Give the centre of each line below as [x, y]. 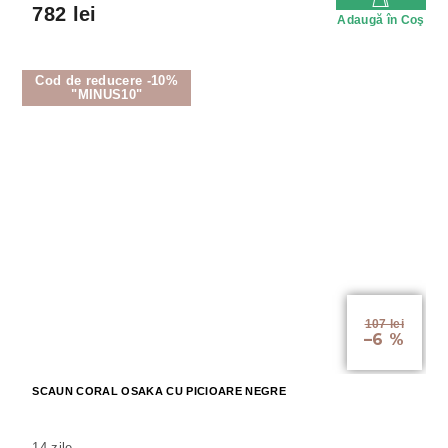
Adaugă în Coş [381, 20]
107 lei [384, 324]
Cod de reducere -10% [107, 81]
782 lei [64, 14]
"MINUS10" [107, 95]
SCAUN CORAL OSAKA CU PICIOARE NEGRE [159, 390]
